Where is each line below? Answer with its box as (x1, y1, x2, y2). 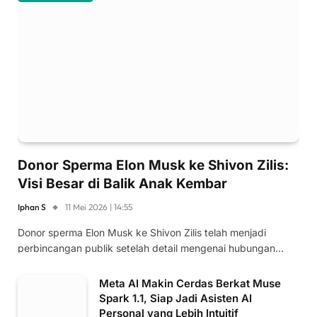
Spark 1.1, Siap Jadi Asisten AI (99, 291, 252, 305)
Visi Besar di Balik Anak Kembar (18, 175, 227, 192)
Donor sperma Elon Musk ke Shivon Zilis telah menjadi (18, 226, 266, 238)
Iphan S (18, 201, 46, 212)
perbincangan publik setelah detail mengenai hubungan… (18, 241, 284, 254)
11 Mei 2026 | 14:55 (65, 201, 132, 212)
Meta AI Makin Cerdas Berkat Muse (99, 276, 281, 290)
